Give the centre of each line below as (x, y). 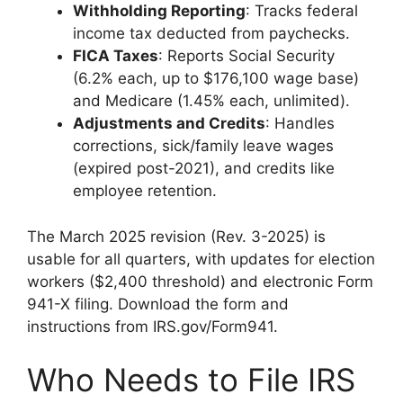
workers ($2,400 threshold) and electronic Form (200, 281)
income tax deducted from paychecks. (211, 34)
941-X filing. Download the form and (158, 304)
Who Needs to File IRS (191, 380)
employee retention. (145, 191)
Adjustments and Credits (169, 124)
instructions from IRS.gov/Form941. (152, 326)
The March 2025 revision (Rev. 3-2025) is (176, 236)
